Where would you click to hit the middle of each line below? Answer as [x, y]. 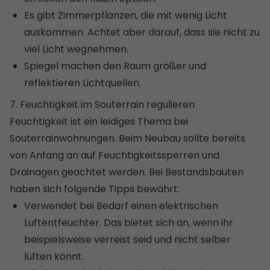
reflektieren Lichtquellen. [83, 83]
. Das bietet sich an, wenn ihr [166, 222]
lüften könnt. [54, 256]
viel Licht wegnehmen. [76, 49]
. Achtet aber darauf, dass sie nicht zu [171, 32]
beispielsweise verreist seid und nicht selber [127, 239]
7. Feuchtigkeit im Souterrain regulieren [102, 104]
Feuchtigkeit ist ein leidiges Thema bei [99, 121]
